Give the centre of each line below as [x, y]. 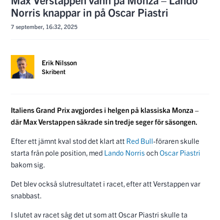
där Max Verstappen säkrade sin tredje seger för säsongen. [104, 122]
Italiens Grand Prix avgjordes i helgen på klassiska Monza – [105, 110]
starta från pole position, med [57, 153]
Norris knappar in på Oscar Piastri [90, 12]
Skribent [54, 72]
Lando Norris [124, 153]
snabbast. [27, 195]
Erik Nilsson [59, 63]
